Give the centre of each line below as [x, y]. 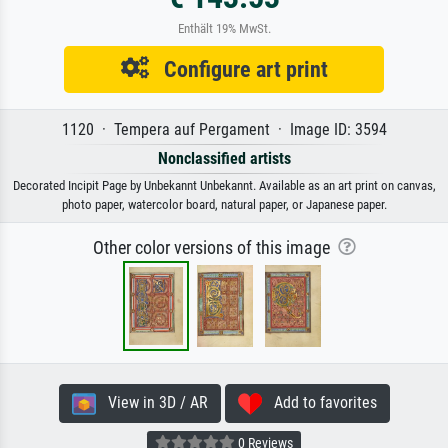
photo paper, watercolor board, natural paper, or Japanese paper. [224, 205]
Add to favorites [319, 403]
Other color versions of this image [215, 248]
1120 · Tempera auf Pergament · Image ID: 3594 [224, 130]
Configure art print [238, 69]
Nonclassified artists [224, 159]
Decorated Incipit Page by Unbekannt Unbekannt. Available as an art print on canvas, [224, 186]
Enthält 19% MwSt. [224, 29]
